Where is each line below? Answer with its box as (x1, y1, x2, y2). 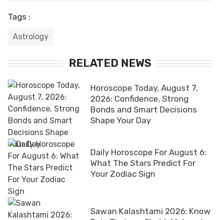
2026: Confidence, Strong (90, 93, 189, 104)
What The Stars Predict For (90, 158, 195, 168)
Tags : (8, 11, 30, 22)
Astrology (13, 31, 49, 41)
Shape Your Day (90, 115, 151, 125)
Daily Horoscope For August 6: (90, 147, 206, 157)
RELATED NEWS (69, 56, 151, 70)
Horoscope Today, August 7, (90, 82, 198, 93)
